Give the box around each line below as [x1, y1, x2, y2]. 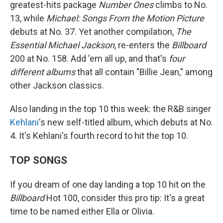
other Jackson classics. [10, 80, 104, 91]
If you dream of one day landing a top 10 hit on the [10, 179, 206, 190]
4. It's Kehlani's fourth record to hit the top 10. [10, 130, 188, 141]
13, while [10, 13, 46, 23]
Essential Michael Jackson [10, 40, 114, 50]
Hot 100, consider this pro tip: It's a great [44, 193, 205, 203]
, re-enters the [114, 40, 172, 50]
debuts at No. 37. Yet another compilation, [10, 26, 176, 37]
